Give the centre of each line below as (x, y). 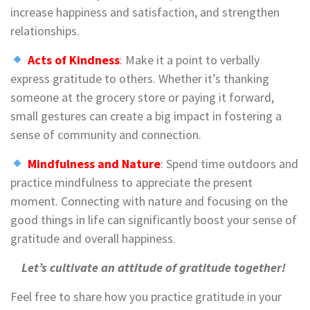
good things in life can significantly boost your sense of (154, 220)
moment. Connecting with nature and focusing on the (149, 201)
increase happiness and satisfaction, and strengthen (145, 12)
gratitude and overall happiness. (93, 239)
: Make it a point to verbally (189, 60)
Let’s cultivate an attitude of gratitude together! (155, 268)
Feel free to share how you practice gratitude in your (146, 297)
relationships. (45, 31)
